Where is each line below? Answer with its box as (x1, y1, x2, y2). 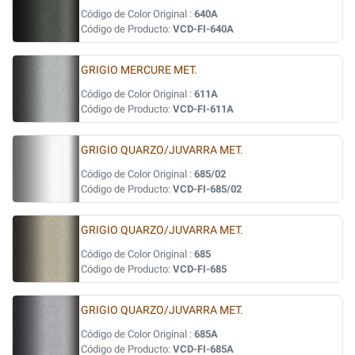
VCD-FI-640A (173, 23, 234, 35)
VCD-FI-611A (173, 103, 234, 115)
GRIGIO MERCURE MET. (81, 63, 197, 77)
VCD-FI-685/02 (173, 183, 242, 195)
